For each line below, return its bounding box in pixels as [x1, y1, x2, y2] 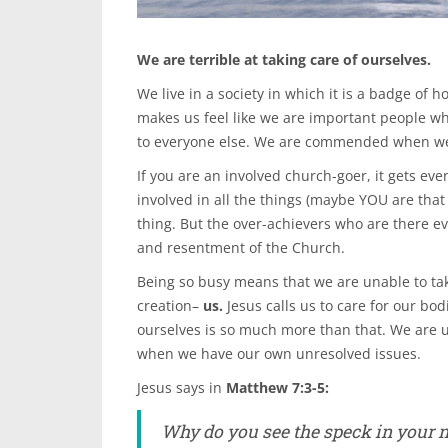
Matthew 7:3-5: [226, 378, 329, 397]
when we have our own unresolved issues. [137, 344, 421, 363]
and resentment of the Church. [137, 238, 345, 257]
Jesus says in [137, 378, 226, 397]
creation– [137, 296, 203, 315]
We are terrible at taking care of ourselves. [137, 50, 431, 69]
